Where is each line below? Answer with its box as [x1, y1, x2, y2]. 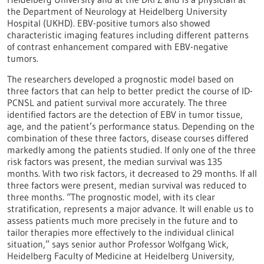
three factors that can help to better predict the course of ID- [7, 85, 253, 97]
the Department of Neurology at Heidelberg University [7, 5, 227, 17]
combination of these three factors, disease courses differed [7, 132, 249, 144]
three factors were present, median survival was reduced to [7, 179, 246, 191]
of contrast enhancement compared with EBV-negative [7, 41, 228, 52]
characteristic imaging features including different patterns [7, 29, 249, 41]
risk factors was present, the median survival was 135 [7, 156, 222, 167]
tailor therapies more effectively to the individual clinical [7, 226, 234, 238]
